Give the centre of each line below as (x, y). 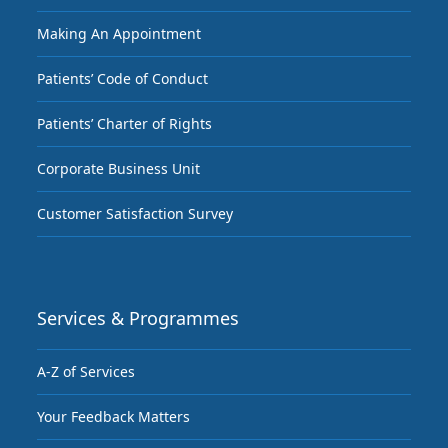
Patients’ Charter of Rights (125, 124)
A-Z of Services (86, 372)
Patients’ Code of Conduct (123, 79)
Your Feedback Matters (114, 417)
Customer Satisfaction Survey (135, 214)
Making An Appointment (119, 34)
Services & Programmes (138, 318)
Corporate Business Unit (119, 169)
